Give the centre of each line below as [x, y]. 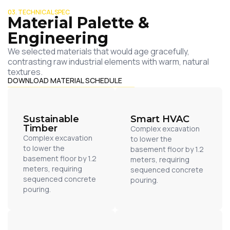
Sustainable [51, 119]
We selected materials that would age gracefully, [99, 52]
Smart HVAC [160, 119]
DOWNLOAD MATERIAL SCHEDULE [65, 81]
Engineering [58, 39]
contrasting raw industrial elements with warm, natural [108, 62]
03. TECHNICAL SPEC [39, 12]
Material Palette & [79, 23]
